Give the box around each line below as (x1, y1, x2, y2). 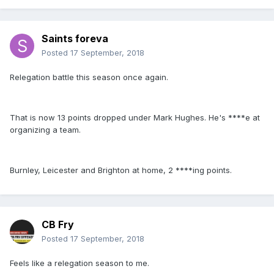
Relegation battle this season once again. (10, 72, 168, 83)
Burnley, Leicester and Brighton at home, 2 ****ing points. (10, 165, 232, 176)
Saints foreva (42, 32, 108, 45)
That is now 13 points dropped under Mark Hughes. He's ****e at (10, 113, 260, 123)
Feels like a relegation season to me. (10, 258, 149, 268)
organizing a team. (10, 125, 81, 135)
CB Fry (42, 218, 74, 231)
